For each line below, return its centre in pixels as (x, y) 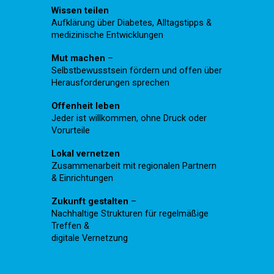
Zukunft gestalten (90, 201)
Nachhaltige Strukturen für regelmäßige (130, 213)
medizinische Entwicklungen (108, 35)
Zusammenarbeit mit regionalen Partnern (134, 165)
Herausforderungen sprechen (111, 82)
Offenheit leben (86, 106)
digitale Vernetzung (90, 238)
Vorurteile (71, 130)
